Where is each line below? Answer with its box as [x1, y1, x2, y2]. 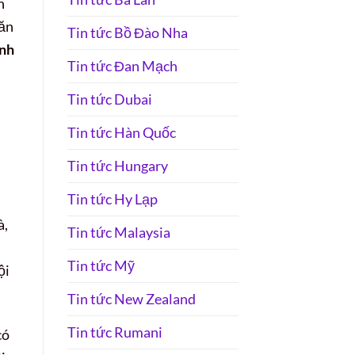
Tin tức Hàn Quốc [67, 123, 176, 141]
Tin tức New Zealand [67, 289, 196, 307]
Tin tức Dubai [67, 90, 152, 108]
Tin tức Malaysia [67, 223, 170, 241]
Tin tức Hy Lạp [67, 189, 158, 208]
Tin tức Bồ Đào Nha [67, 23, 188, 41]
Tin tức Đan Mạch [67, 56, 177, 74]
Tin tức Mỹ [67, 256, 135, 274]
